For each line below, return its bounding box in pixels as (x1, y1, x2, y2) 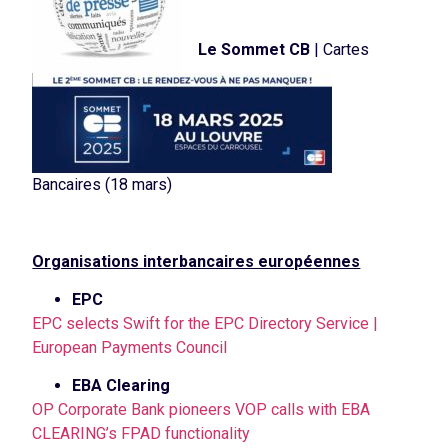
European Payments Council (32, 337, 228, 357)
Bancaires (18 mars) (32, 174, 173, 194)
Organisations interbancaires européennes (32, 251, 361, 271)
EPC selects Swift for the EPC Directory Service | (32, 313, 379, 333)
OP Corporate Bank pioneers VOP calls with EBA (32, 400, 371, 420)
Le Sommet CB (198, 39, 311, 59)
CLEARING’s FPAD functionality (32, 424, 251, 444)
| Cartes (310, 39, 370, 59)
